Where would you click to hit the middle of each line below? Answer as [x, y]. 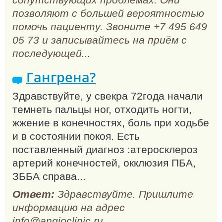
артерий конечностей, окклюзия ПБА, [104, 163]
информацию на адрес [69, 208]
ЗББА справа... [49, 176]
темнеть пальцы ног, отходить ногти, [102, 109]
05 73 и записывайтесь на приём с [100, 40]
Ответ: [33, 194]
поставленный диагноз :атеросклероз [105, 149]
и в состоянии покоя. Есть [76, 136]
